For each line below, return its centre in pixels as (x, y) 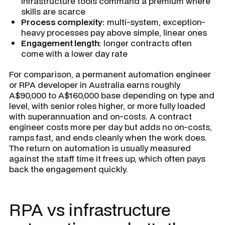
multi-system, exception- (155, 22)
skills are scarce (53, 11)
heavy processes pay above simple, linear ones (114, 32)
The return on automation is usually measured (100, 148)
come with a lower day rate (74, 53)
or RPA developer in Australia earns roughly (95, 85)
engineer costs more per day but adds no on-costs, (110, 127)
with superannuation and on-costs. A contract (100, 116)
